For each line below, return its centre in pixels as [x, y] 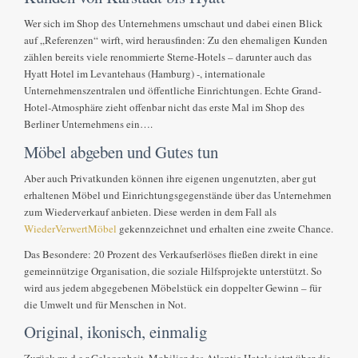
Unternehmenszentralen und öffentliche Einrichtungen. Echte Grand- [173, 91]
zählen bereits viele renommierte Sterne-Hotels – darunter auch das [168, 57]
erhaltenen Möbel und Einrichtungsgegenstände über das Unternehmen [178, 195]
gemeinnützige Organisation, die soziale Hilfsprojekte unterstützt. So [173, 270]
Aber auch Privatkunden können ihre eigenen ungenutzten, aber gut [171, 178]
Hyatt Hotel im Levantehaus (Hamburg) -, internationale [145, 74]
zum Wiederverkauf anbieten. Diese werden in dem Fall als [151, 211]
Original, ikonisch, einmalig [116, 331]
